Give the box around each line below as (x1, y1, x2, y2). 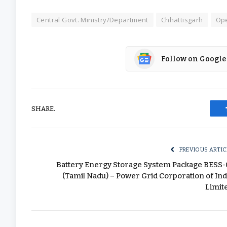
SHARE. (31, 104, 55, 112)
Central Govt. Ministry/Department (36, 15, 148, 24)
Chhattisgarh (161, 15, 203, 24)
